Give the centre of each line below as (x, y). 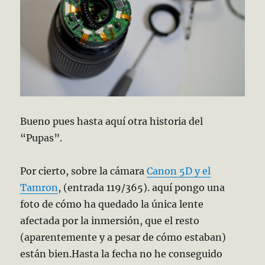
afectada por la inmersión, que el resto (110, 221)
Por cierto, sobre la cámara (84, 171)
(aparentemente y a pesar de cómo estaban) (123, 237)
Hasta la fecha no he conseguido (147, 254)
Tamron (39, 188)
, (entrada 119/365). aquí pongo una (142, 188)
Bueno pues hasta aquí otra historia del (112, 122)
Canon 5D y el (179, 171)
